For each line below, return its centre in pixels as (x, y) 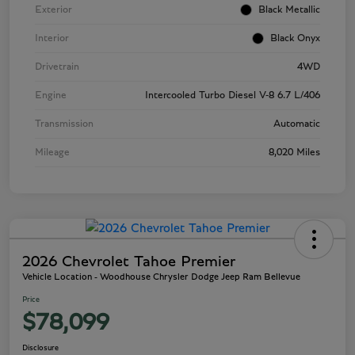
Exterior (53, 10)
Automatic (297, 124)
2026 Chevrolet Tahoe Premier (129, 262)
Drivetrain (57, 67)
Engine (51, 96)
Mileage (52, 153)
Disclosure (40, 348)
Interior (52, 39)
